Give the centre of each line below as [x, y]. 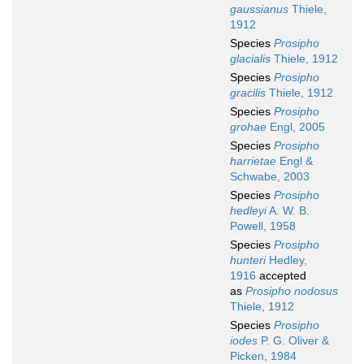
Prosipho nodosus [292, 291]
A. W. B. [288, 211]
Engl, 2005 [296, 127]
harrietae [253, 161]
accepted [281, 276]
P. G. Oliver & [293, 341]
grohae [248, 127]
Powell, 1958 [263, 226]
